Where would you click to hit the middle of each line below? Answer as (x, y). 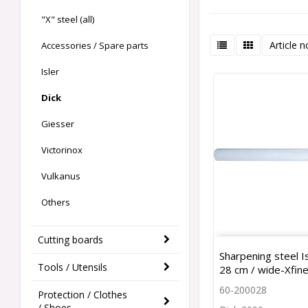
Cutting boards (70, 240)
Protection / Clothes (82, 295)
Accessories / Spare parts (95, 46)
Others (56, 202)
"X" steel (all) (68, 20)
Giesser (58, 124)
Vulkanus (61, 176)
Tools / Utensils (73, 267)
